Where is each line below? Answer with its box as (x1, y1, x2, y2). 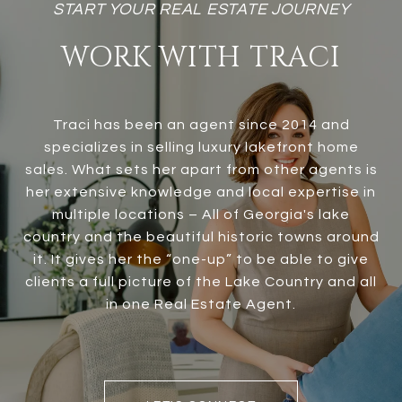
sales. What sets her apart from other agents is (24, 162, 378, 177)
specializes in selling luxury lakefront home (43, 139, 359, 154)
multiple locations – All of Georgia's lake (52, 206, 350, 222)
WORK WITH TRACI (61, 38, 341, 77)
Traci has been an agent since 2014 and (52, 117, 350, 132)
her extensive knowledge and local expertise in (26, 184, 376, 199)
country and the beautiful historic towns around (22, 229, 380, 244)
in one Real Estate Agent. (106, 296, 296, 311)
